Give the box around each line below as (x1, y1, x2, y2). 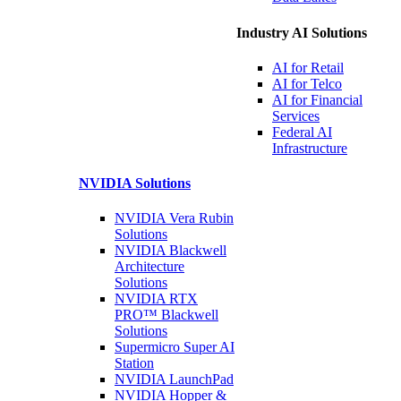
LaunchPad (169, 371, 234, 388)
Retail (311, 59, 344, 75)
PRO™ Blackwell (115, 307, 218, 323)
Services (272, 107, 320, 124)
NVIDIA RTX (115, 291, 198, 307)
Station (115, 355, 154, 371)
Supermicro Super (115, 339, 219, 355)
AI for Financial (272, 91, 363, 107)
